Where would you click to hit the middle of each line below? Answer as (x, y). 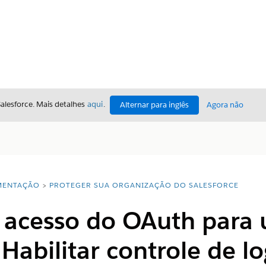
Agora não (225, 105)
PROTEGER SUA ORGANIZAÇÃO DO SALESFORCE (144, 185)
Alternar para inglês (154, 105)
